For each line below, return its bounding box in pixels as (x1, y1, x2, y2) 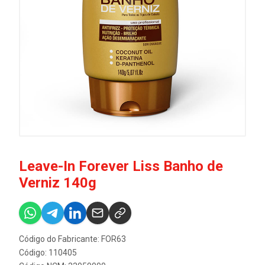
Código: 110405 (19, 248, 77, 257)
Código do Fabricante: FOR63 (19, 234, 126, 244)
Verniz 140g (19, 174, 96, 191)
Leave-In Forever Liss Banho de (19, 158, 223, 174)
